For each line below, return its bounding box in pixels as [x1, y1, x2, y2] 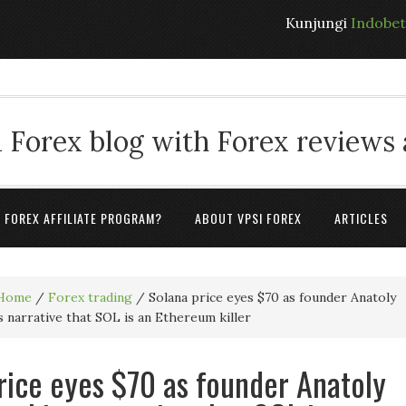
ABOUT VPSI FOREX [195, 208, 302, 227]
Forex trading [48, 289, 132, 305]
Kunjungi [285, 14, 351, 32]
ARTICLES [334, 208, 388, 227]
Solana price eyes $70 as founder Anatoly [145, 289, 396, 305]
